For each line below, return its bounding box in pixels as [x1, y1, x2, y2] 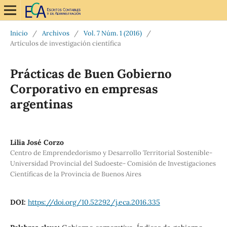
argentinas [10, 96, 73, 112]
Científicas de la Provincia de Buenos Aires [10, 169, 141, 178]
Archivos [42, 28, 69, 37]
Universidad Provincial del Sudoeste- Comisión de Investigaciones [10, 159, 216, 168]
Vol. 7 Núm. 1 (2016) [83, 28, 142, 37]
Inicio [10, 28, 28, 37]
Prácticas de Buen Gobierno [10, 65, 172, 82]
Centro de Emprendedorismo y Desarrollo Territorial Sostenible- [10, 148, 212, 157]
